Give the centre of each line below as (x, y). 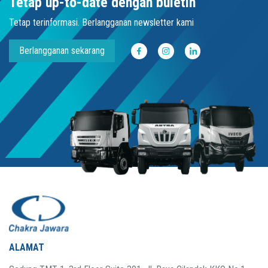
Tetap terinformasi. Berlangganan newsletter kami (101, 23)
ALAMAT (27, 248)
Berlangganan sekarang (62, 51)
